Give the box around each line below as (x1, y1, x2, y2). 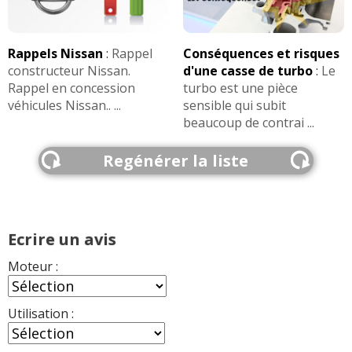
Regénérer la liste (103, 149, 249, 171)
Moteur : (8, 257, 58, 275)
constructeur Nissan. (8, 61, 130, 79)
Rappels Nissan (8, 44, 103, 62)
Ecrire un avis (8, 228, 116, 250)
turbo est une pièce (182, 79, 298, 97)
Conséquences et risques (182, 44, 339, 62)
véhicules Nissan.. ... (8, 96, 121, 114)
